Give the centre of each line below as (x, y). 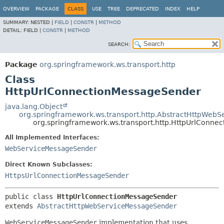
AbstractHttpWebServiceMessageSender (107, 206)
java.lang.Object (34, 106)
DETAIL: (13, 30)
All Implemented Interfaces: (52, 137)
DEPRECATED (142, 9)
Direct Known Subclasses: (49, 164)
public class (31, 196)
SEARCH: (119, 44)
